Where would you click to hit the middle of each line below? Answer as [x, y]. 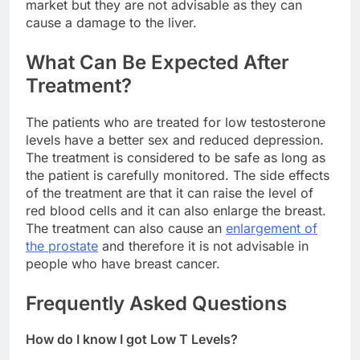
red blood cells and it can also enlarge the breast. [176, 210]
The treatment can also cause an [126, 228]
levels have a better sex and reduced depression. [175, 139]
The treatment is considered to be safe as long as [176, 157]
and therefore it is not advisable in [203, 245]
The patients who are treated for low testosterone [176, 122]
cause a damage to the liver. [111, 22]
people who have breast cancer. [123, 263]
